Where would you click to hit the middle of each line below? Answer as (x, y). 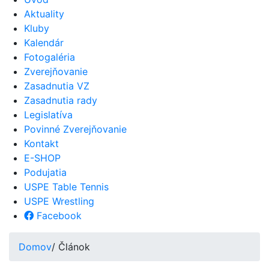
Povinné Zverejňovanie (75, 129)
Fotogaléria (50, 57)
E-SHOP (42, 158)
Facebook (58, 216)
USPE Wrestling (59, 201)
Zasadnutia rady (61, 101)
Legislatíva (48, 115)
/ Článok (71, 247)
